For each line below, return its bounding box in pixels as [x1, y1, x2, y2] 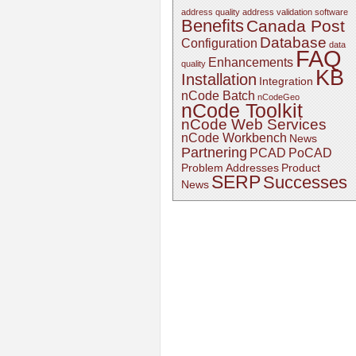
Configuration [181, 37, 257, 50]
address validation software [242, 7, 348, 17]
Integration [259, 75, 313, 87]
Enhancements [208, 56, 293, 69]
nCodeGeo [257, 92, 300, 102]
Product [281, 162, 320, 174]
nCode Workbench [181, 131, 287, 145]
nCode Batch [181, 89, 255, 103]
